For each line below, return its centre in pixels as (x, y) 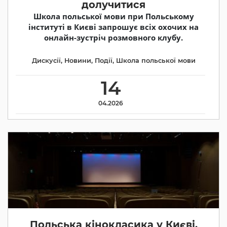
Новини (78, 60)
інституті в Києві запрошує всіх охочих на (113, 27)
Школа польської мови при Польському (113, 16)
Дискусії (46, 60)
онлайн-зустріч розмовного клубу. (113, 38)
